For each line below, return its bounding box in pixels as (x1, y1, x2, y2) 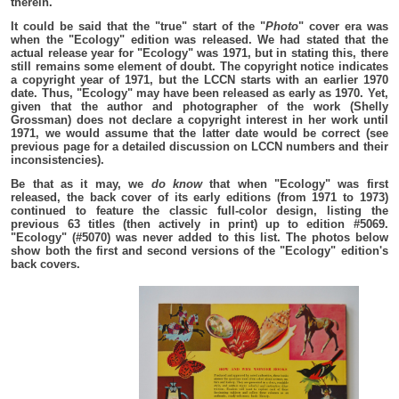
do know (151, 177, 202, 191)
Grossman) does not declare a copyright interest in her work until (11, 113, 388, 127)
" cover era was (297, 20, 388, 34)
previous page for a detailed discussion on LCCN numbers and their (11, 140, 388, 154)
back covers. (11, 257, 81, 272)
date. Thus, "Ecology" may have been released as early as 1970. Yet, (11, 86, 388, 101)
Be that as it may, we (11, 177, 151, 191)
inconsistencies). (11, 153, 105, 167)
